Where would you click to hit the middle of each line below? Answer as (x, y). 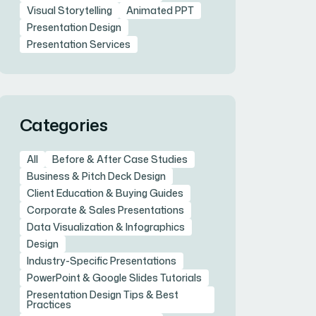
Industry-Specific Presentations (102, 261)
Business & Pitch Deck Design (96, 176)
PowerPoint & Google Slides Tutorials (114, 278)
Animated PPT (160, 11)
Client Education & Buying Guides (105, 193)
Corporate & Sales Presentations (105, 210)
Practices (49, 305)
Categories (63, 125)
